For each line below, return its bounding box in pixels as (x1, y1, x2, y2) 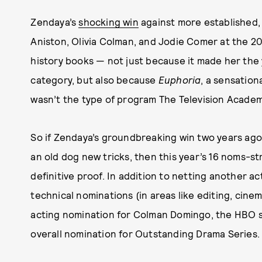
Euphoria (158, 74, 201, 86)
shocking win (78, 16, 139, 28)
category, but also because (30, 74, 158, 86)
